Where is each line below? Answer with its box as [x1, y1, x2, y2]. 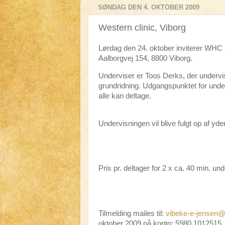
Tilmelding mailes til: [98, 209, 166, 218]
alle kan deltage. [98, 91, 151, 100]
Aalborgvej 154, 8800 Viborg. [98, 54, 192, 62]
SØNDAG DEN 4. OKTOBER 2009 [98, 4, 199, 12]
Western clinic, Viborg [98, 22, 186, 33]
